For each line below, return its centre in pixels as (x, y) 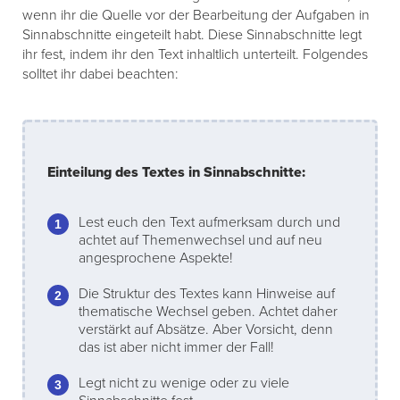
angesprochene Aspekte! (156, 258)
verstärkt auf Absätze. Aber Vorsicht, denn (206, 330)
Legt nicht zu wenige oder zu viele (184, 383)
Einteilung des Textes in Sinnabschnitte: (176, 173)
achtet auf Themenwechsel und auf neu (200, 241)
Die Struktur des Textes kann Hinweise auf (207, 294)
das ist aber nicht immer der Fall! (176, 348)
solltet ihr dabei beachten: (100, 75)
